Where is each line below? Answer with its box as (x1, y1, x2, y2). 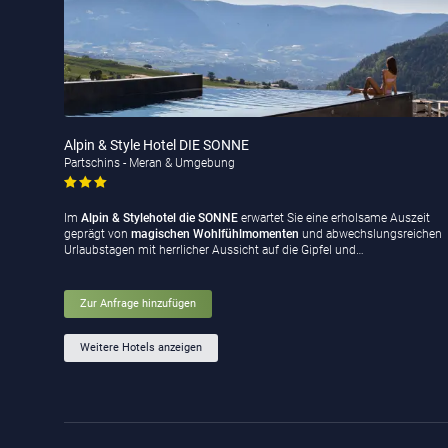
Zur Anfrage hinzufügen (80, 297, 196, 311)
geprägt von (64, 227, 131, 242)
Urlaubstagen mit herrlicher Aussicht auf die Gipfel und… (64, 243, 364, 258)
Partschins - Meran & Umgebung (64, 155, 235, 170)
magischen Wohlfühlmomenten (131, 227, 299, 242)
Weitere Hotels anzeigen (80, 341, 202, 355)
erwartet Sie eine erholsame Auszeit (238, 211, 430, 226)
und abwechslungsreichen (299, 227, 442, 242)
